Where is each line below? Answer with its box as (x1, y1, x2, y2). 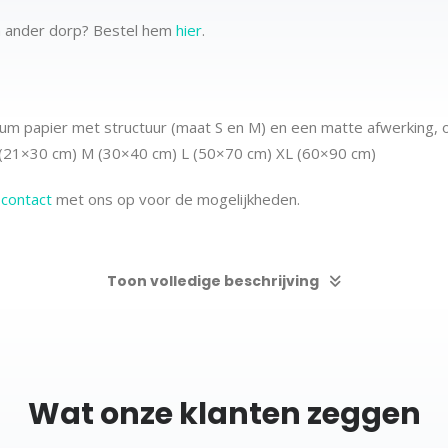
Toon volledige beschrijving (107, 271, 319, 291)
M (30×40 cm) (81, 143, 181, 163)
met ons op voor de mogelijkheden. (52, 189, 300, 209)
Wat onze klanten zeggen (27, 393, 421, 435)
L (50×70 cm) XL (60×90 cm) (181, 143, 376, 163)
